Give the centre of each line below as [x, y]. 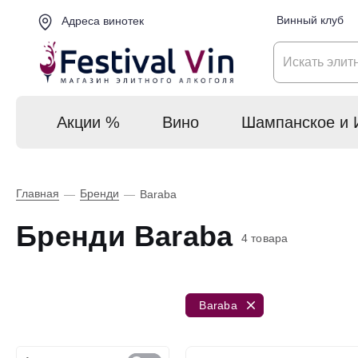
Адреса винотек [101, 21]
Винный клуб [310, 20]
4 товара [265, 238]
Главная [38, 193]
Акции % [89, 122]
